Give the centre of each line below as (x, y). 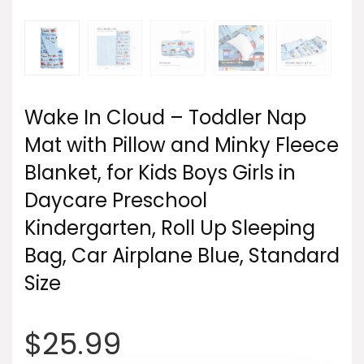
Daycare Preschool (116, 200)
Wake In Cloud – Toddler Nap (165, 117)
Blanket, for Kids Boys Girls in (160, 172)
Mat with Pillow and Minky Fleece (182, 145)
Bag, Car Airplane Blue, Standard (182, 255)
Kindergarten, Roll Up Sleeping (170, 227)
